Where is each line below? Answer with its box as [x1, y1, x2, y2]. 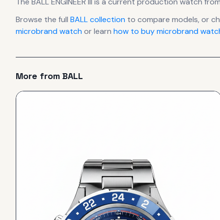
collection [88, 14, 125, 25]
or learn [82, 26, 113, 37]
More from [16, 70, 62, 82]
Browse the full [16, 14, 70, 25]
